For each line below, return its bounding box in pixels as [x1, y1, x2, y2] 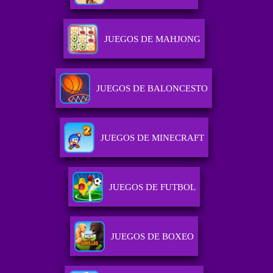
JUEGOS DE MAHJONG [104, 34, 200, 44]
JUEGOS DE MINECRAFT [100, 133, 204, 143]
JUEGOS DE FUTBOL [108, 182, 196, 193]
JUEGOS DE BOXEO [110, 232, 194, 242]
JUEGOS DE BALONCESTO [96, 83, 208, 94]
